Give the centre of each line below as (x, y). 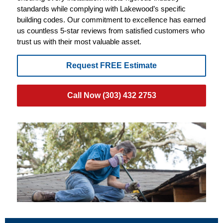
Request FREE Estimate (111, 65)
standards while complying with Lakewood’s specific (101, 9)
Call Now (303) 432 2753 (111, 95)
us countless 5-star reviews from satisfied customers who (111, 31)
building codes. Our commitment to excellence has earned (111, 20)
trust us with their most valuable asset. (79, 42)
